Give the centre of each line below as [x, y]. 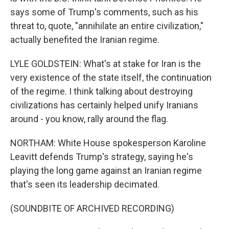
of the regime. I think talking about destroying [101, 91]
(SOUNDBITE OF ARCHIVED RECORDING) [92, 208]
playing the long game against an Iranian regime [106, 170]
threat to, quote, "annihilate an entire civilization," [107, 26]
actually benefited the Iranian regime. [85, 40]
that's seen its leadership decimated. [85, 184]
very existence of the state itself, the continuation [111, 77]
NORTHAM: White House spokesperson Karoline [108, 143]
